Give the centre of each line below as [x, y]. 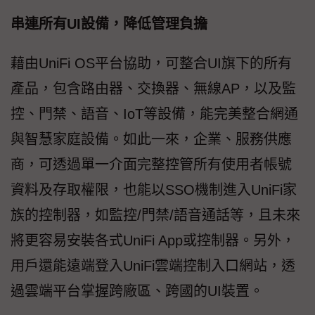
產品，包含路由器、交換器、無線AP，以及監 [153, 88]
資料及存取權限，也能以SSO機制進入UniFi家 [154, 189]
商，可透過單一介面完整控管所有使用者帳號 [151, 164]
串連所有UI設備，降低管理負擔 [109, 24]
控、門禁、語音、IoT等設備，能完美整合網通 [154, 114]
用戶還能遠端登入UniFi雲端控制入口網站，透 [153, 265]
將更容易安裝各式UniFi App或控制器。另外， [153, 240]
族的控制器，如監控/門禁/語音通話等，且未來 [155, 215]
